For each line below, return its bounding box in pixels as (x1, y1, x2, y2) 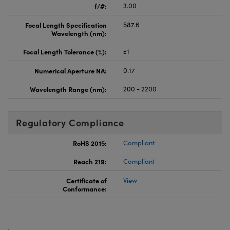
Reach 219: (73, 156, 107, 166)
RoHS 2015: (73, 138, 107, 147)
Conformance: (63, 183, 107, 193)
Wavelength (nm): (51, 28, 107, 37)
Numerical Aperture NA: (34, 65, 107, 75)
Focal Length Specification (25, 20, 107, 29)
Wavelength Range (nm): (30, 84, 107, 93)
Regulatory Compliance (16, 116, 124, 129)
